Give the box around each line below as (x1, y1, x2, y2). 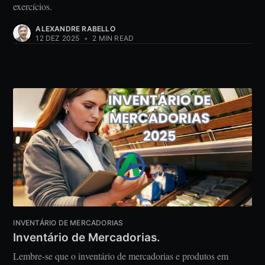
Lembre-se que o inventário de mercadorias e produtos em (13, 250, 229, 262)
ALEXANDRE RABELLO (35, 24, 115, 34)
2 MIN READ (91, 34, 134, 43)
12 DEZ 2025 (35, 34, 80, 43)
